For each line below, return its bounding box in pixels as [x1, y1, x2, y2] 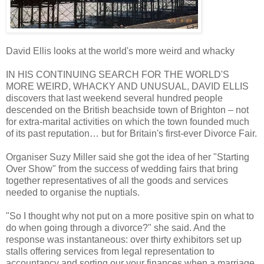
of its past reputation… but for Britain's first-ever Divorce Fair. [6, 128, 257, 138]
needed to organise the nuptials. [6, 187, 140, 197]
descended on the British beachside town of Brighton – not [6, 104, 249, 115]
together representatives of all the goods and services [6, 175, 228, 186]
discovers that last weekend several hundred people [6, 93, 223, 103]
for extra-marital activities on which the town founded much [6, 116, 249, 127]
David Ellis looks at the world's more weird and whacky [6, 45, 235, 56]
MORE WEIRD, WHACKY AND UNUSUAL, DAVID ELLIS [6, 81, 249, 91]
